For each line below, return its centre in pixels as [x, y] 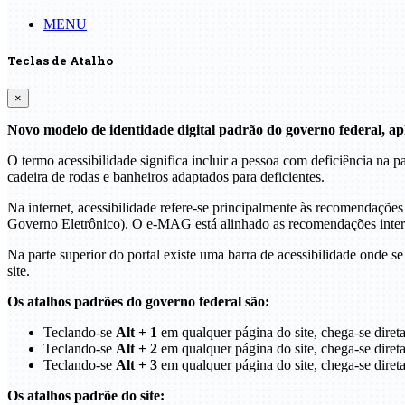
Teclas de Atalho [60, 61]
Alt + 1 [137, 333]
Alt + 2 [137, 349]
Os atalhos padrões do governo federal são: [138, 302]
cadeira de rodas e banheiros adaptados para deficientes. [166, 177]
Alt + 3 [137, 365]
